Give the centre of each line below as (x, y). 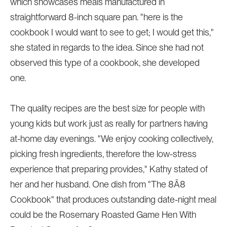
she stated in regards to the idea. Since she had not (107, 47)
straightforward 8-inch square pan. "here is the (96, 17)
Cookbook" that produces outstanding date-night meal (113, 199)
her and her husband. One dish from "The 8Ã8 (98, 184)
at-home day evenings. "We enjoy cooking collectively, (111, 139)
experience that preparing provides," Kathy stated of (109, 169)
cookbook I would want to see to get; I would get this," (112, 32)
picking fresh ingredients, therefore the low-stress (103, 154)
